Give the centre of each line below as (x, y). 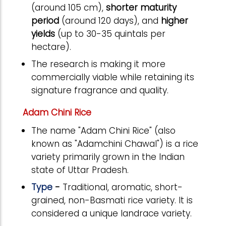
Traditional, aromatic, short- (123, 187)
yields (43, 34)
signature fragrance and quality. (100, 90)
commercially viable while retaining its (113, 77)
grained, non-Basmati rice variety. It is (112, 200)
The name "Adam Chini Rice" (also (103, 130)
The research (60, 64)
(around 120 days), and (110, 20)
